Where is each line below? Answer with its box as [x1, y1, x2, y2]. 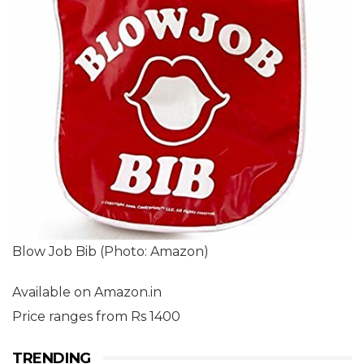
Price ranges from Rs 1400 [12, 308, 180, 324]
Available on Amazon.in [12, 284, 162, 300]
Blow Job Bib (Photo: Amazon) [12, 243, 209, 259]
